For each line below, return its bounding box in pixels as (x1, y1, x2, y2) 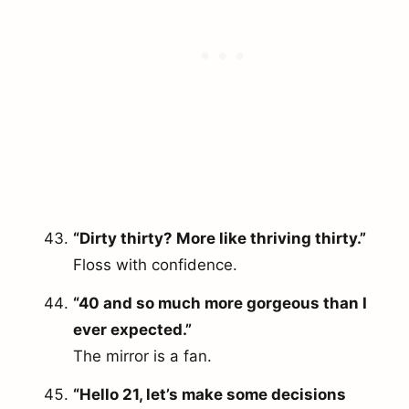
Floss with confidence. (73, 256, 237, 275)
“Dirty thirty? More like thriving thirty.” (73, 229, 366, 248)
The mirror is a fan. (73, 346, 212, 365)
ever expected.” (73, 320, 192, 339)
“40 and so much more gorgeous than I (73, 293, 367, 312)
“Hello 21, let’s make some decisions (73, 384, 346, 404)
